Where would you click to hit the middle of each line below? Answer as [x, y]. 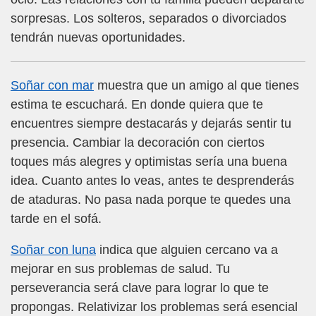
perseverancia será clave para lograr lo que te [140, 287]
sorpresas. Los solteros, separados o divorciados [148, 19]
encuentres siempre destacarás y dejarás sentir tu [151, 124]
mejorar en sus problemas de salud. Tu [120, 268]
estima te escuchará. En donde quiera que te [137, 105]
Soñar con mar [52, 86]
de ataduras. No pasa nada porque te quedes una [151, 200]
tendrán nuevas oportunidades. [98, 38]
